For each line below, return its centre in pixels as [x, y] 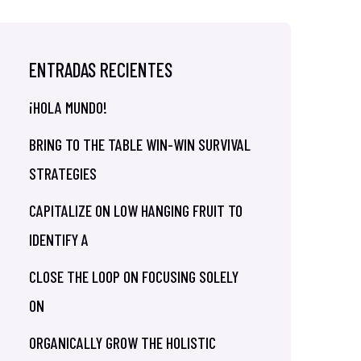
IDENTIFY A [59, 239]
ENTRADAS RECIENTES [101, 70]
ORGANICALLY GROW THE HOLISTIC [122, 342]
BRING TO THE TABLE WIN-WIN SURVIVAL [140, 144]
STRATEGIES [63, 173]
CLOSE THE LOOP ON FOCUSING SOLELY [134, 276]
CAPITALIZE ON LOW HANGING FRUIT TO [136, 210]
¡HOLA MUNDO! [68, 107]
